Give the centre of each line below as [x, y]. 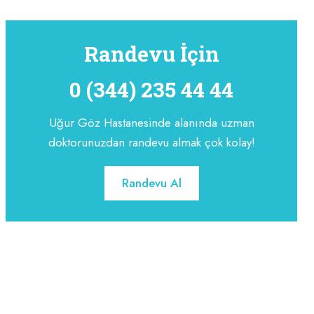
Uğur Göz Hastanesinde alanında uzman [151, 123]
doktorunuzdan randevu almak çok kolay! [151, 143]
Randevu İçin [151, 54]
